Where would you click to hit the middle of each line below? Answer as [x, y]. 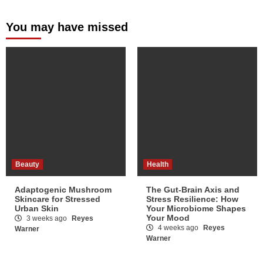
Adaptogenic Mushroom [63, 190]
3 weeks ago [47, 219]
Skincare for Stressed [58, 199]
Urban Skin [37, 209]
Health [158, 165]
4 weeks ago [178, 228]
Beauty [27, 165]
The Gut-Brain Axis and [193, 190]
